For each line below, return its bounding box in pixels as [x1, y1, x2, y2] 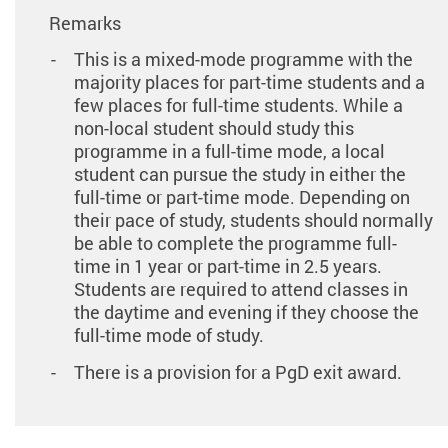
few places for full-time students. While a [73, 93, 403, 118]
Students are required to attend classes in [73, 277, 408, 302]
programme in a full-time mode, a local [73, 139, 385, 164]
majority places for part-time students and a [73, 70, 425, 95]
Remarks [48, 10, 121, 35]
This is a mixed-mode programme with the [73, 47, 413, 72]
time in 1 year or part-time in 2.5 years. [73, 254, 382, 279]
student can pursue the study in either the [73, 162, 406, 187]
